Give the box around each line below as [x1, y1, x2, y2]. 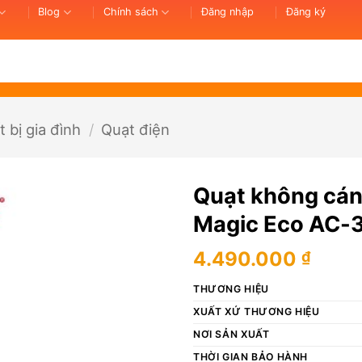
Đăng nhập [200, 6, 254, 18]
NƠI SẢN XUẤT [193, 327, 270, 340]
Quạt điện [101, 120, 170, 138]
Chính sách [103, 6, 158, 18]
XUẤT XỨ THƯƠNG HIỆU [193, 305, 320, 318]
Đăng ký [285, 6, 326, 18]
